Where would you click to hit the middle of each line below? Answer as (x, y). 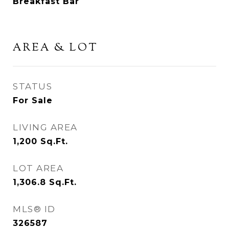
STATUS (32, 86)
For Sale (33, 100)
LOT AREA (38, 168)
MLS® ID (34, 209)
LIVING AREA (45, 127)
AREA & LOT (55, 48)
